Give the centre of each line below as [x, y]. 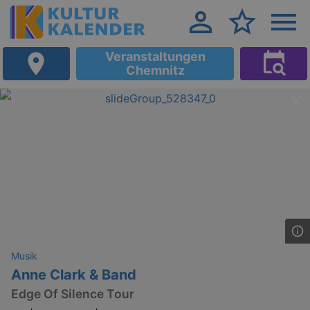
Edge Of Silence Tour [73, 294]
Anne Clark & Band [74, 275]
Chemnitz [155, 70]
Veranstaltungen [155, 56]
